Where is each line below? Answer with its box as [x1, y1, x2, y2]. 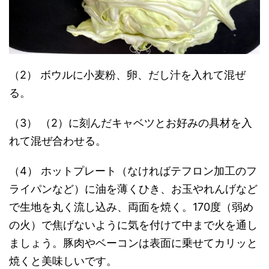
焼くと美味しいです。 [9, 255, 117, 267]
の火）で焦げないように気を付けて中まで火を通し [9, 219, 258, 231]
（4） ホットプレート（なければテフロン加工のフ [9, 165, 257, 177]
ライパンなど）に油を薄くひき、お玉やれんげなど [9, 183, 258, 195]
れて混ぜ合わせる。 [9, 134, 106, 147]
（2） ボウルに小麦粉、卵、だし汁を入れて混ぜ [9, 68, 246, 81]
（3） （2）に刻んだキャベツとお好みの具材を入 [9, 116, 252, 129]
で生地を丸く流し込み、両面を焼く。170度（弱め [9, 201, 253, 213]
